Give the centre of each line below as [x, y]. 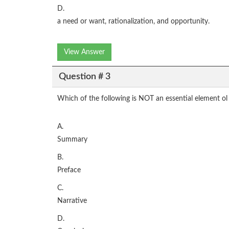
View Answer [84, 52]
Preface [69, 170]
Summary [72, 140]
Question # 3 [84, 76]
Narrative [72, 201]
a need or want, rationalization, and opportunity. [133, 22]
